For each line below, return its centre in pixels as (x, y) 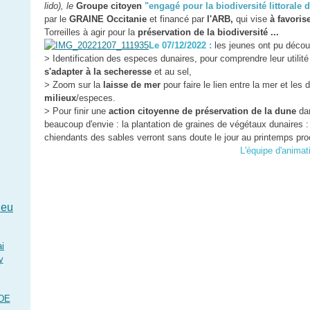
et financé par (175, 19)
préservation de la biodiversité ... (207, 32)
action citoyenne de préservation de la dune (202, 111)
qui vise (253, 19)
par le (55, 19)
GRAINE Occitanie (107, 19)
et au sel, (172, 72)
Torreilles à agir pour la (90, 32)
